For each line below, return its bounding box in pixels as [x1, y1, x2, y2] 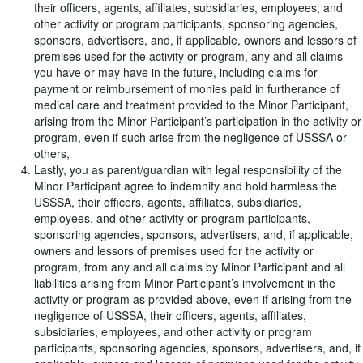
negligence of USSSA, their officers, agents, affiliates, [34, 307, 306, 323]
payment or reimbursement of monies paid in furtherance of [34, 80, 340, 96]
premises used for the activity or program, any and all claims [34, 48, 343, 64]
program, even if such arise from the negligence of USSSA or [34, 129, 347, 145]
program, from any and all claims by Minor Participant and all [34, 258, 345, 275]
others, [34, 145, 70, 161]
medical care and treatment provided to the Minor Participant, [34, 96, 348, 113]
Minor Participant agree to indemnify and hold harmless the [34, 177, 337, 194]
